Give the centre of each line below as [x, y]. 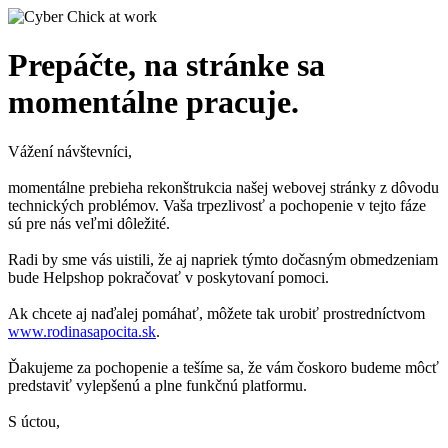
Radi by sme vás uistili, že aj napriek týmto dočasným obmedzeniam [223, 259]
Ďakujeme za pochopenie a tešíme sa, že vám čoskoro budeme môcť [223, 367]
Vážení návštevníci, [70, 151]
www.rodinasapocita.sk [82, 331]
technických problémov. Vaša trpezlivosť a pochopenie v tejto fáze [217, 205]
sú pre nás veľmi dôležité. [89, 223]
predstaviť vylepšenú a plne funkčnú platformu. [157, 385]
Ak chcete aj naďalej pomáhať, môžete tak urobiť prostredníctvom [216, 313]
